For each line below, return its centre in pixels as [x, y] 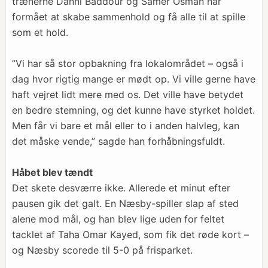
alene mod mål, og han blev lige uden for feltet [118, 219]
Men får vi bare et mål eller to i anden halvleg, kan [125, 126]
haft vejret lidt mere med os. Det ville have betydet [127, 95]
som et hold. [40, 32]
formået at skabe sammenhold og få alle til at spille [128, 17]
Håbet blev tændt [52, 172]
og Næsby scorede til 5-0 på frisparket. [102, 250]
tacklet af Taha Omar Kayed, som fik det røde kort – [130, 234]
